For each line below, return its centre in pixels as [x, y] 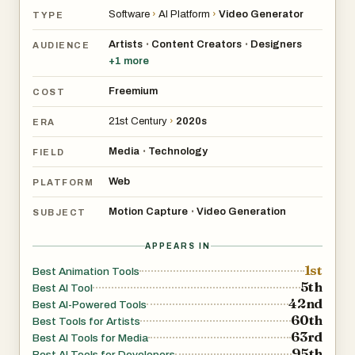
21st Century [138, 122]
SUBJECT [59, 212]
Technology [178, 152]
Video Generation [241, 212]
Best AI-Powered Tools [90, 305]
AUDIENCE [61, 45]
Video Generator [261, 15]
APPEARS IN [177, 246]
